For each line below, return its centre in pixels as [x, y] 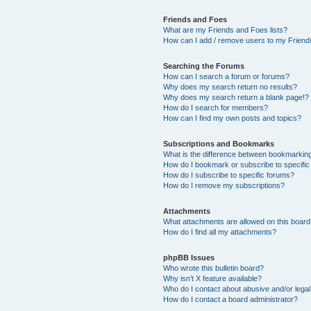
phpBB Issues [189, 258]
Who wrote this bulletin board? [214, 268]
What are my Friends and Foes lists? [226, 30]
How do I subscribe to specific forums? [229, 175]
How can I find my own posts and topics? [233, 118]
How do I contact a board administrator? [231, 299]
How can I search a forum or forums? [227, 76]
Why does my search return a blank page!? [236, 97]
